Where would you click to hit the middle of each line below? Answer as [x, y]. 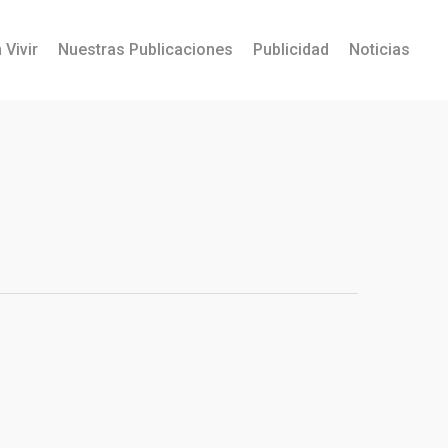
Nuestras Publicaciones [145, 49]
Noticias [379, 49]
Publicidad [291, 49]
